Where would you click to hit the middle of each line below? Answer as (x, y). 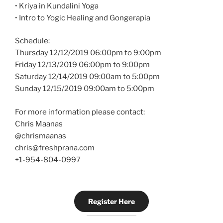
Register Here (111, 201)
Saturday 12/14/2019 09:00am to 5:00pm (87, 77)
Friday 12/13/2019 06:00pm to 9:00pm (82, 65)
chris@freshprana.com (55, 148)
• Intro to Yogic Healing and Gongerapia (83, 18)
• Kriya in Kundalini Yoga (57, 6)
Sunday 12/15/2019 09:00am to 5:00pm (85, 89)
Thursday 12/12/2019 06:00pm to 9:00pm (88, 53)
